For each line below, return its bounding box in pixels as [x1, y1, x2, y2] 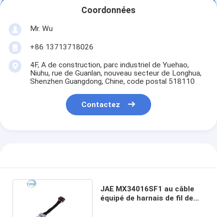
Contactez [81, 100, 121, 109]
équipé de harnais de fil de [100, 193, 193, 202]
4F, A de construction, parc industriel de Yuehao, [30, 60, 189, 69]
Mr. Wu [30, 24, 53, 33]
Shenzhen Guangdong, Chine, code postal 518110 [30, 77, 195, 86]
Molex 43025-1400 [100, 202, 166, 212]
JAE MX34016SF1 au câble [100, 184, 194, 193]
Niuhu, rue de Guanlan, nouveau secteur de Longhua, [30, 68, 201, 77]
